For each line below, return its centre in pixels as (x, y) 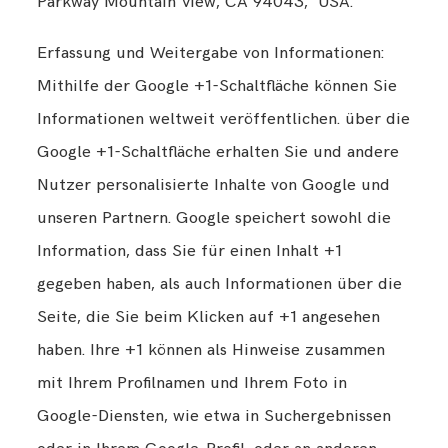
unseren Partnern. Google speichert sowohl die (214, 217)
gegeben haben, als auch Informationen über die (220, 283)
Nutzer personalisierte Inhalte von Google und (214, 184)
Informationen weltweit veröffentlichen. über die (224, 118)
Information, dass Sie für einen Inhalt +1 (190, 250)
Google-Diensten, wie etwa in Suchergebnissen (214, 415)
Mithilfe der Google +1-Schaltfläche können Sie (217, 85)
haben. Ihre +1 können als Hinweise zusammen (211, 349)
